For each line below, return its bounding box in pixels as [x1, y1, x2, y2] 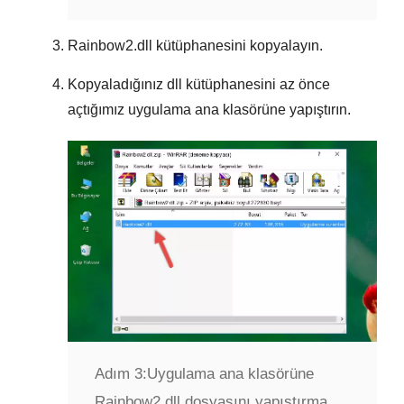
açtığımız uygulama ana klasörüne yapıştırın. [68, 102, 351, 118]
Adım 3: [95, 364, 147, 382]
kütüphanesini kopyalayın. [152, 38, 323, 54]
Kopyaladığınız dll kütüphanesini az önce [68, 77, 330, 93]
